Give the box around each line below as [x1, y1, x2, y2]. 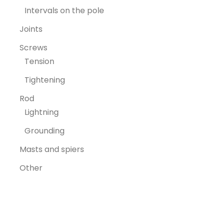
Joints [20, 23, 43, 35]
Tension [24, 56, 54, 67]
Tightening [24, 74, 65, 86]
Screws [20, 42, 47, 54]
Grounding [24, 125, 65, 137]
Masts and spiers [20, 144, 84, 155]
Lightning [24, 107, 59, 118]
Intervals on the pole [24, 5, 104, 17]
